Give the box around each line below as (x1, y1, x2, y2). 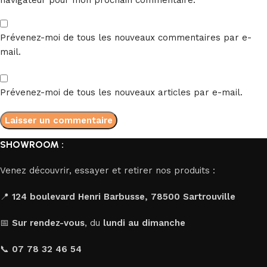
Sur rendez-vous (12, 217, 85, 228)
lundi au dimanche (103, 217, 185, 228)
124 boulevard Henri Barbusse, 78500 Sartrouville (12, 191, 235, 202)
